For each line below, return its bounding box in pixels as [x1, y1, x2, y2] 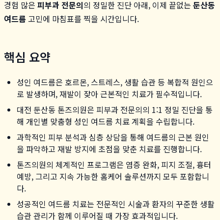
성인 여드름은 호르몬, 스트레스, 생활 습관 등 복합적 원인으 [17, 76, 213, 88]
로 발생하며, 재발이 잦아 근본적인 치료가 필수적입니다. [17, 87, 202, 100]
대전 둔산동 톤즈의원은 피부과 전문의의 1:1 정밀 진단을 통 [17, 103, 213, 115]
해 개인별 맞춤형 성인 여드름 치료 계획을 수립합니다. [17, 115, 194, 127]
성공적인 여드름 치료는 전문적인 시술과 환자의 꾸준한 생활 [17, 197, 215, 210]
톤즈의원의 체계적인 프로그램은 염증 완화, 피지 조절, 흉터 [17, 158, 211, 170]
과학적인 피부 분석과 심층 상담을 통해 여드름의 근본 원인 [17, 131, 209, 143]
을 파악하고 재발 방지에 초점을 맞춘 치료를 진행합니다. [17, 142, 202, 155]
